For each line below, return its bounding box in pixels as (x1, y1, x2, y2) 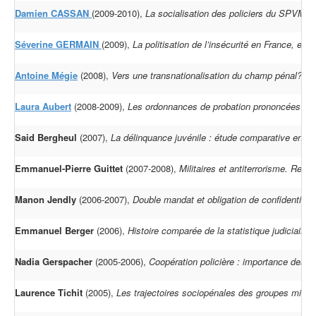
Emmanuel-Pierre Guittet (15, 162, 123, 176)
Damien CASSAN (15, 6, 92, 20)
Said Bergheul (15, 130, 77, 145)
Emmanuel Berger (15, 224, 94, 238)
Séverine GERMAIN (15, 37, 102, 51)
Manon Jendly (15, 193, 76, 207)
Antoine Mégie (15, 68, 78, 83)
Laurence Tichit (15, 286, 83, 300)
